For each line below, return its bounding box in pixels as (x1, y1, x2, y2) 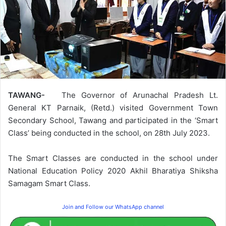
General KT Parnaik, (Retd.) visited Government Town (8, 102, 218, 112)
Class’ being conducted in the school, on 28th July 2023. (8, 128, 210, 138)
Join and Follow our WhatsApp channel (62, 203, 164, 210)
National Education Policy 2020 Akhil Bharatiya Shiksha (8, 165, 218, 176)
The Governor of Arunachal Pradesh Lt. (61, 90, 218, 100)
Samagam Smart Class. (8, 178, 90, 188)
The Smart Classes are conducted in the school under (8, 153, 218, 163)
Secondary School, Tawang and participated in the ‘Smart (8, 115, 218, 125)
